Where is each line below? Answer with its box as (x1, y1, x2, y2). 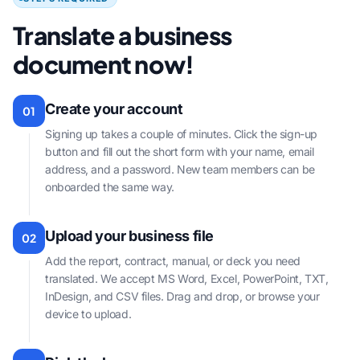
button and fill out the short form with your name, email (45, 145, 314, 159)
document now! (13, 49, 194, 80)
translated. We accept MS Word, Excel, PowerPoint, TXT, (45, 272, 329, 286)
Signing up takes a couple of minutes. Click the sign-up (45, 127, 318, 141)
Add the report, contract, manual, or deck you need (45, 254, 301, 268)
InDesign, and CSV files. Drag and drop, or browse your (45, 289, 320, 304)
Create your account (45, 100, 183, 118)
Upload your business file (45, 227, 214, 245)
